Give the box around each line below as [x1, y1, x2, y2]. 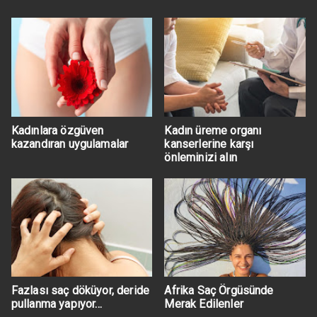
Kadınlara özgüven [11, 123, 104, 137]
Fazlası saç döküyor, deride [11, 284, 150, 298]
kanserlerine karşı [164, 137, 254, 151]
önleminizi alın [164, 150, 237, 164]
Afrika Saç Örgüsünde [164, 284, 274, 298]
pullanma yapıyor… [11, 297, 103, 311]
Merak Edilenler [164, 297, 243, 311]
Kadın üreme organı [164, 123, 262, 137]
